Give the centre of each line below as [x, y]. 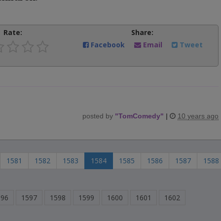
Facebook [108, 45]
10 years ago [198, 116]
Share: [142, 32]
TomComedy [139, 116]
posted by [99, 116]
